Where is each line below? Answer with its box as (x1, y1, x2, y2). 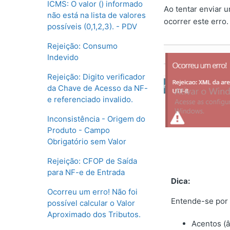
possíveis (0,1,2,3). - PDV (47, 22, 137, 31)
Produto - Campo (47, 125, 110, 135)
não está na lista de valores (47, 10, 146, 20)
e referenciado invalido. (47, 94, 133, 104)
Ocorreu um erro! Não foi (47, 187, 138, 197)
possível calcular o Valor (47, 198, 135, 208)
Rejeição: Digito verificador (47, 72, 145, 82)
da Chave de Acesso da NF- (47, 83, 148, 93)
